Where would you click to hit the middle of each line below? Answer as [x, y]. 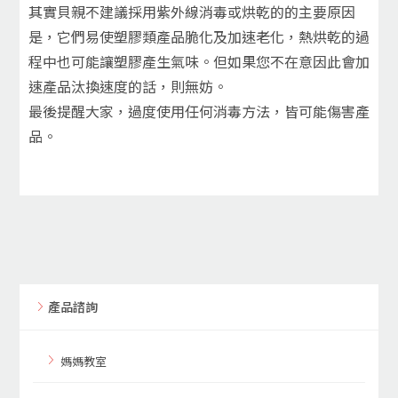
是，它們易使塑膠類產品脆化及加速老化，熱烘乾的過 [199, 36]
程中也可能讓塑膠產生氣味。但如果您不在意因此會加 [199, 61]
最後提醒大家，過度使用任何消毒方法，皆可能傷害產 [199, 111]
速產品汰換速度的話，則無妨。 [128, 86]
